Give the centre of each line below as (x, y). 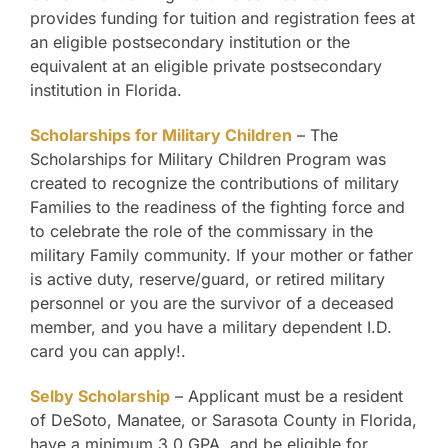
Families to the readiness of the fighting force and (217, 207)
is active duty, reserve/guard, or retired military (207, 279)
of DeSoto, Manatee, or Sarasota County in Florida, (223, 420)
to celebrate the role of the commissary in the (201, 231)
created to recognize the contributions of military (214, 183)
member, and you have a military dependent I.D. (211, 327)
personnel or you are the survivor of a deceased (212, 303)
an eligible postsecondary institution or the (190, 42)
